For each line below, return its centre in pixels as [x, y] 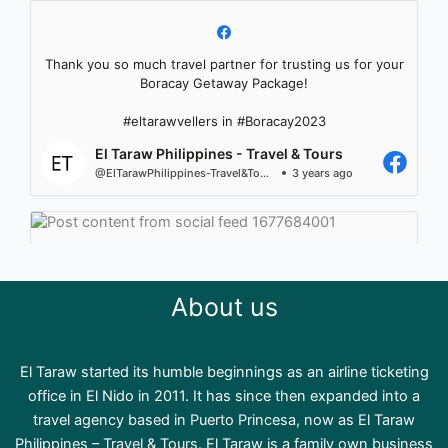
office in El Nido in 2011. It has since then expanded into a [224, 396]
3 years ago [322, 173]
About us [224, 306]
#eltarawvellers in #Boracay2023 [224, 120]
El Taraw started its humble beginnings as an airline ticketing [224, 372]
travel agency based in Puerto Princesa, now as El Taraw [224, 420]
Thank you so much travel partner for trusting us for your [224, 63]
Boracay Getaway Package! [224, 82]
